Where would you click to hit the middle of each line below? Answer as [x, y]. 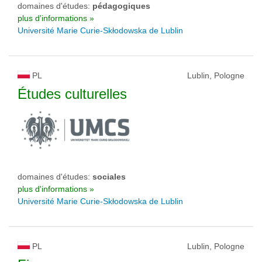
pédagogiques [121, 6]
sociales [109, 177]
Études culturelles [72, 94]
